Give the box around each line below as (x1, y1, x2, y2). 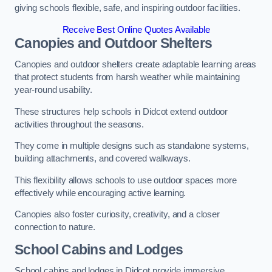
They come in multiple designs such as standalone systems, (15, 141, 249, 151)
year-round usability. (15, 85, 92, 95)
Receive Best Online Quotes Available (62, 24, 210, 35)
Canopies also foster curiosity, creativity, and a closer (15, 209, 220, 220)
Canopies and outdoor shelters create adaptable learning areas (15, 59, 257, 70)
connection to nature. (15, 222, 95, 233)
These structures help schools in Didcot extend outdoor (15, 106, 228, 117)
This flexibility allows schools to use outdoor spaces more (15, 175, 237, 185)
